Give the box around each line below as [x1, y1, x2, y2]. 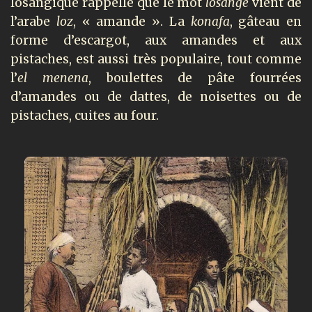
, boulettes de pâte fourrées [88, 70, 302, 86]
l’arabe [10, 14, 56, 30]
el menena [17, 70, 88, 86]
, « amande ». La [72, 14, 191, 30]
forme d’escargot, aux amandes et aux [10, 33, 302, 49]
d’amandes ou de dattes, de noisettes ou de [10, 89, 302, 105]
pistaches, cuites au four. [10, 108, 159, 124]
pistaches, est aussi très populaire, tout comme [10, 52, 302, 68]
